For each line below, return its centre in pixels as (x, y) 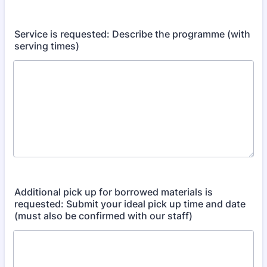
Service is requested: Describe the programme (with (132, 34)
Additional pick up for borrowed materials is (114, 192)
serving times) (47, 46)
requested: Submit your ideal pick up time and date (130, 204)
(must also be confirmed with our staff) (103, 216)
